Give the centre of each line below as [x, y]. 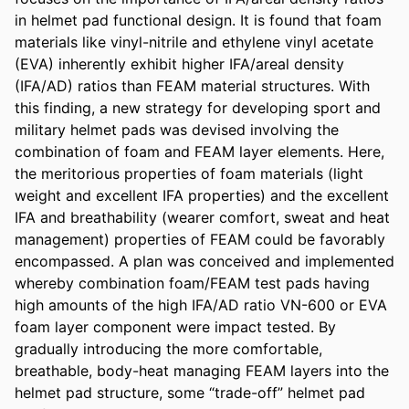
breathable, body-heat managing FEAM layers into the [202, 370]
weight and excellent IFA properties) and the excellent [202, 195]
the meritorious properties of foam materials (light [189, 173]
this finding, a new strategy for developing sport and [198, 107]
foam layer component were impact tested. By [175, 326]
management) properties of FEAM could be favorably [200, 239]
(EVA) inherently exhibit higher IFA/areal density [179, 63]
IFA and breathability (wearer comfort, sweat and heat [202, 217]
